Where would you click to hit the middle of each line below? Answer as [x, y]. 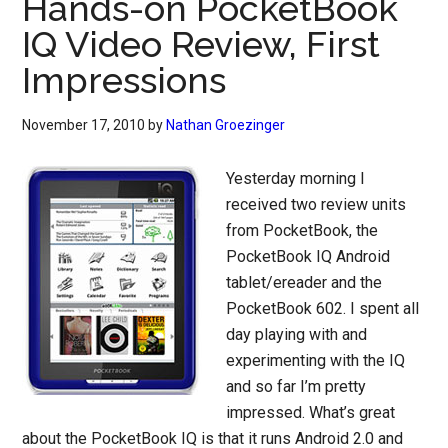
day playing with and [297, 334]
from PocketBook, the [302, 230]
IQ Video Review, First [201, 44]
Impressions [124, 80]
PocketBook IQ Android [308, 256]
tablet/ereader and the [304, 282]
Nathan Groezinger [226, 125]
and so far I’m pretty [296, 386]
